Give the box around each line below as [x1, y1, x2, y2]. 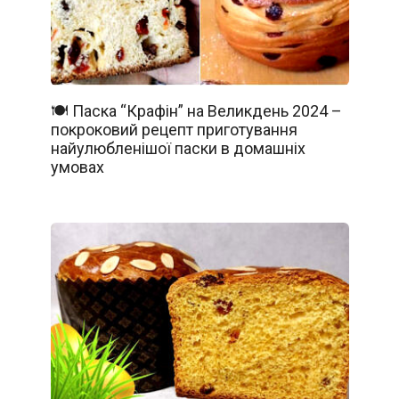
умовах [50, 157, 104, 176]
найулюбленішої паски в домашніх [50, 138, 305, 158]
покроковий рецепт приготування [50, 119, 297, 139]
